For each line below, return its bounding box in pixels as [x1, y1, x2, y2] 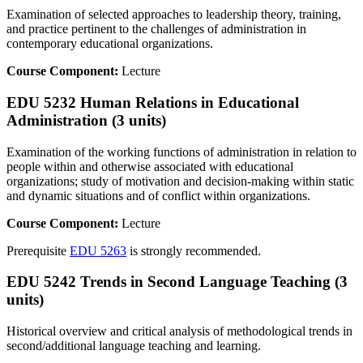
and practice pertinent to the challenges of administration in [6, 22, 306, 36]
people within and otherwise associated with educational [6, 159, 293, 173]
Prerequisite [6, 243, 70, 258]
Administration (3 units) [6, 111, 166, 129]
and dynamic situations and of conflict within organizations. [6, 188, 310, 203]
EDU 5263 [70, 243, 126, 258]
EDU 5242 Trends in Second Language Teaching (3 [6, 273, 348, 291]
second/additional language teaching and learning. [6, 339, 261, 353]
